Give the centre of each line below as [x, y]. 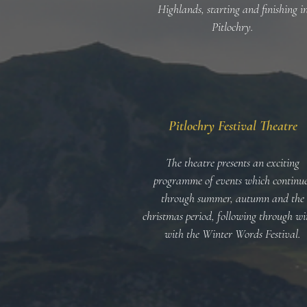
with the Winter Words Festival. [233, 234]
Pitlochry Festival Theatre [233, 126]
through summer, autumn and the [233, 198]
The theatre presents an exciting [233, 162]
